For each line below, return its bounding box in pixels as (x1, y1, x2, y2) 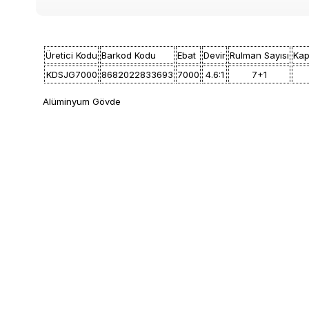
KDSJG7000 (46, 69, 97, 80)
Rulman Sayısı (230, 50, 289, 61)
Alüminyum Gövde (43, 96, 121, 107)
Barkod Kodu (101, 50, 156, 61)
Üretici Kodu (46, 50, 97, 61)
